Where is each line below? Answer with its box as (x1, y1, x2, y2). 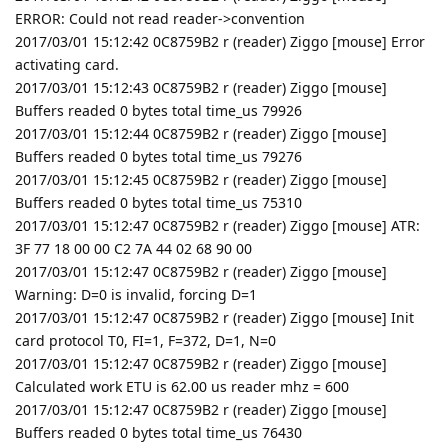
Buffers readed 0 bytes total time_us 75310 (15, 192, 302, 212)
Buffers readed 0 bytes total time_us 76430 (15, 422, 302, 442)
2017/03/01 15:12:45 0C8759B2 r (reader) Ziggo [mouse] (15, 169, 387, 189)
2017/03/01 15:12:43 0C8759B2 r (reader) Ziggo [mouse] (15, 77, 387, 97)
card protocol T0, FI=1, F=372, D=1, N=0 (15, 330, 276, 350)
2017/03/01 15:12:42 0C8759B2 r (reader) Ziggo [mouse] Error (15, 31, 425, 51)
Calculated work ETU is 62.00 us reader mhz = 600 (15, 376, 349, 396)
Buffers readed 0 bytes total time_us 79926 (15, 100, 302, 120)
